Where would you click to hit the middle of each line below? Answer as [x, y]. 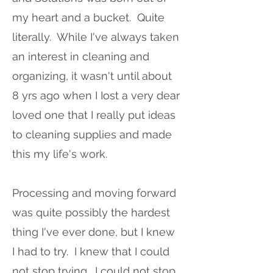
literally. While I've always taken [96, 37]
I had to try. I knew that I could [91, 251]
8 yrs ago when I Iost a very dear [96, 95]
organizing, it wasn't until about [92, 76]
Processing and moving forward [94, 193]
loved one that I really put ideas [94, 115]
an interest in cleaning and [81, 56]
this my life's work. [60, 154]
